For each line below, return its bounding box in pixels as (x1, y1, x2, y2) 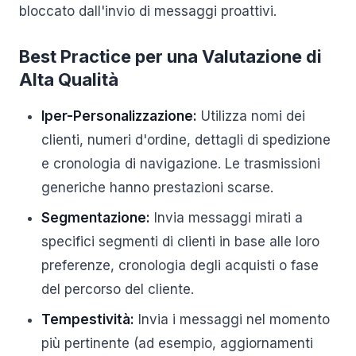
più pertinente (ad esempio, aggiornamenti (41, 335, 313, 351)
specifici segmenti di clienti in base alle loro (41, 234, 319, 250)
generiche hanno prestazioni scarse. (41, 180, 273, 195)
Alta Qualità (19, 69, 118, 90)
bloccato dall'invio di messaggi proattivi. (19, 3, 277, 19)
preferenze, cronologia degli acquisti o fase (41, 257, 319, 273)
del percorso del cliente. (41, 281, 194, 297)
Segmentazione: (41, 210, 150, 226)
